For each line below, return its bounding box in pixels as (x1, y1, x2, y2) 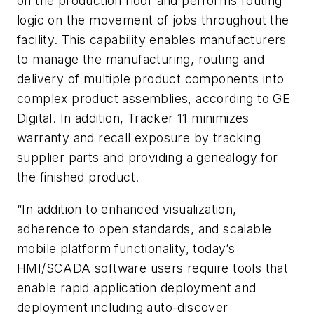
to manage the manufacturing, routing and (17, 52, 264, 67)
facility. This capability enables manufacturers (17, 32, 287, 48)
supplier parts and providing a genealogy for (17, 150, 278, 165)
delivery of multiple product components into (17, 71, 285, 87)
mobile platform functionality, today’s (17, 240, 235, 256)
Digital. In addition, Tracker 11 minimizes (17, 111, 250, 126)
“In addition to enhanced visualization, (17, 201, 237, 217)
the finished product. (17, 170, 139, 185)
